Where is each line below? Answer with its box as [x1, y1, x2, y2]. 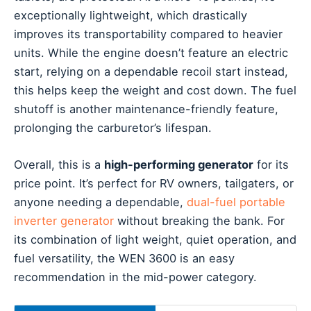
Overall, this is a [14, 158, 104, 172]
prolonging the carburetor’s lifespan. [14, 120, 212, 135]
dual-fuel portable [187, 195, 285, 210]
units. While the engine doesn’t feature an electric [14, 45, 288, 60]
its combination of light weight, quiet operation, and [14, 233, 296, 247]
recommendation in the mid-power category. [14, 270, 257, 285]
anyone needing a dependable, [14, 195, 187, 210]
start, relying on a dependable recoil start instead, [14, 64, 288, 78]
